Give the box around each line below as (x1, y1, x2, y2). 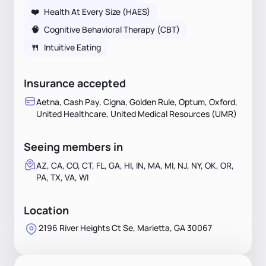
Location (24, 202, 69, 217)
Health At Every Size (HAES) (44, 5, 150, 17)
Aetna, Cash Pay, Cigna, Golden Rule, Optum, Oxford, (36, 96, 237, 107)
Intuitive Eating (44, 41, 101, 53)
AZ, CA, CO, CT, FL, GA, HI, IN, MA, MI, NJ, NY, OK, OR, (36, 159, 234, 171)
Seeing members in (24, 139, 123, 154)
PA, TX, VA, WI (36, 171, 88, 183)
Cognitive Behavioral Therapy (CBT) (44, 23, 180, 35)
